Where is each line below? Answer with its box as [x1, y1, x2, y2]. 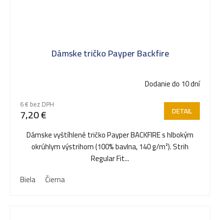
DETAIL [172, 104, 192, 117]
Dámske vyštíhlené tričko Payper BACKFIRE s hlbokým [27, 127, 193, 142]
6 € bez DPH [20, 98, 54, 110]
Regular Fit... [91, 151, 129, 165]
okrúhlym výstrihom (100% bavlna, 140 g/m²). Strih [31, 139, 189, 154]
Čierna [45, 172, 65, 187]
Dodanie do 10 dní [145, 76, 200, 91]
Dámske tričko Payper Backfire [51, 45, 169, 61]
